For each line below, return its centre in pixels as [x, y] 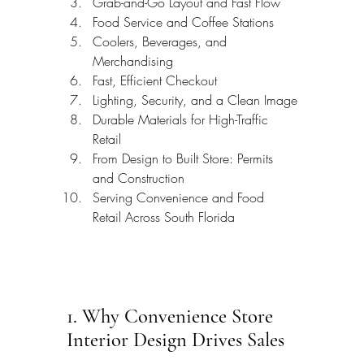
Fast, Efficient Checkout [155, 80]
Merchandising [133, 61]
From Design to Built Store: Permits [185, 158]
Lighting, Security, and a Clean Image [195, 100]
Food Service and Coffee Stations [183, 22]
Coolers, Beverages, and [162, 41]
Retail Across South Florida [164, 217]
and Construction [139, 178]
